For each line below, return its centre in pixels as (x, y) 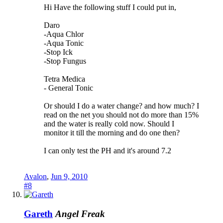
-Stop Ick (58, 52)
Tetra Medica (64, 79)
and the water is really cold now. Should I (109, 123)
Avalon (35, 176)
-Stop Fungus (65, 61)
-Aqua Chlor (64, 34)
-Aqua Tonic (64, 43)
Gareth (38, 214)
